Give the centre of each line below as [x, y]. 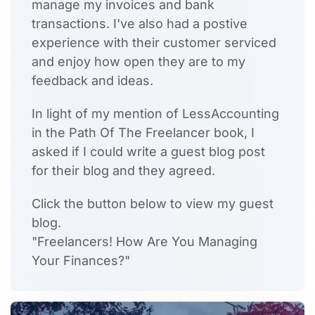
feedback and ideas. [92, 81]
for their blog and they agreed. [123, 171]
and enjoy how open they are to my [139, 62]
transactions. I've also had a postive [140, 24]
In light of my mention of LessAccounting [155, 114]
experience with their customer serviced [154, 43]
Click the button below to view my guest [153, 204]
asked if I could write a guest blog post [148, 152]
